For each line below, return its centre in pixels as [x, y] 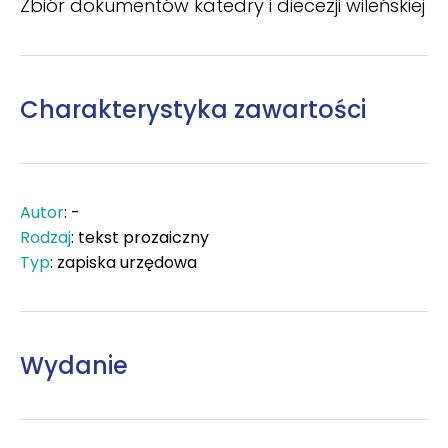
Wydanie [74, 365]
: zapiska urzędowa [123, 262]
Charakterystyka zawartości [193, 109]
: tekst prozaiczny [140, 237]
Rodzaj [45, 237]
